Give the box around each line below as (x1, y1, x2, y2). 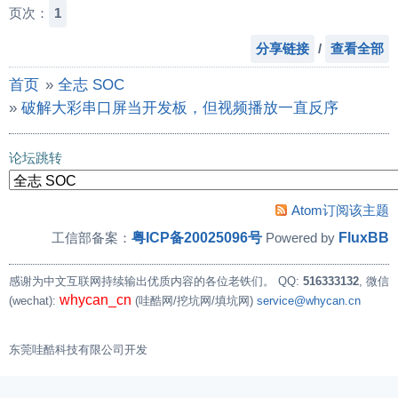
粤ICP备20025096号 (131, 229, 262, 246)
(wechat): (9, 294, 60, 308)
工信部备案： (52, 230, 131, 246)
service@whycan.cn (257, 294, 361, 308)
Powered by (262, 230, 338, 246)
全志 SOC (57, 76, 124, 94)
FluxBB (338, 229, 389, 246)
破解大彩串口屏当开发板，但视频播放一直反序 (21, 99, 338, 117)
